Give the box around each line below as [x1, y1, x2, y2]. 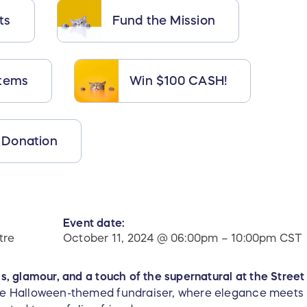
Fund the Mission [112, 14, 215, 27]
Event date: [63, 217, 125, 229]
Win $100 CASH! [130, 74, 228, 87]
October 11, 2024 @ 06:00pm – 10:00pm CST [63, 232, 303, 244]
